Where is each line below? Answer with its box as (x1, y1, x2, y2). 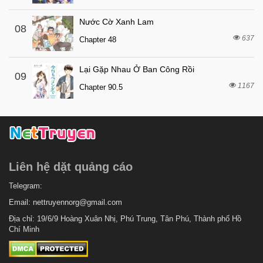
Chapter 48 (79, 35, 116, 44)
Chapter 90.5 (79, 83, 123, 92)
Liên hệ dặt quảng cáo (9, 160, 133, 173)
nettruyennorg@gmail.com (33, 197, 122, 207)
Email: (9, 197, 33, 207)
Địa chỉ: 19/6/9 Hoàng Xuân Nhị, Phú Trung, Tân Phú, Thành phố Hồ (9, 214, 241, 223)
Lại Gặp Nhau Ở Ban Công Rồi (79, 65, 194, 74)
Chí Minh (9, 224, 39, 234)
